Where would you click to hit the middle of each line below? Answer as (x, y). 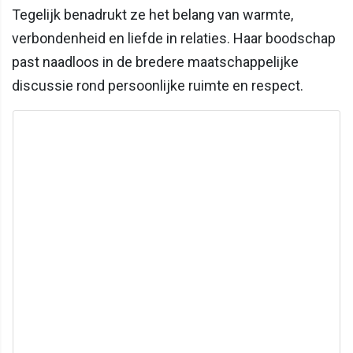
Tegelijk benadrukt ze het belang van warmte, (152, 14)
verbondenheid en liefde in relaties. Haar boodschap (174, 38)
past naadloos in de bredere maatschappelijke (155, 61)
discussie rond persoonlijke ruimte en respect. (158, 85)
